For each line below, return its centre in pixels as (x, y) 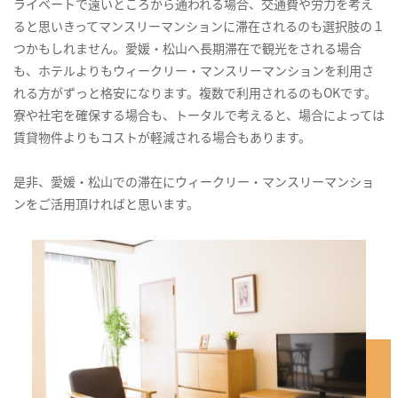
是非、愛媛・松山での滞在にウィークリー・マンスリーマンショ (194, 182)
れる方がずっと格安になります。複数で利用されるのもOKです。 (195, 93)
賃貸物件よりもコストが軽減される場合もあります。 (162, 137)
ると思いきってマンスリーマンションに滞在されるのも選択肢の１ (199, 26)
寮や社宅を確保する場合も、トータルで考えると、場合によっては (199, 115)
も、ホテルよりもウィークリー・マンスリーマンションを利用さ (194, 71)
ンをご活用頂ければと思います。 (106, 204)
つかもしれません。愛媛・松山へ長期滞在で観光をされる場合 (187, 48)
